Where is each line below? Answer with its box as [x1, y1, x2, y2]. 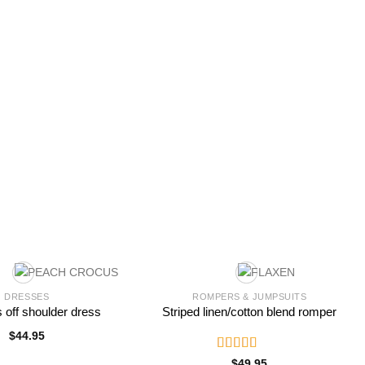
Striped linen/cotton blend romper [162, 305, 337, 319]
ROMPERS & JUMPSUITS [192, 292, 307, 302]
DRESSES [4, 292, 50, 302]
